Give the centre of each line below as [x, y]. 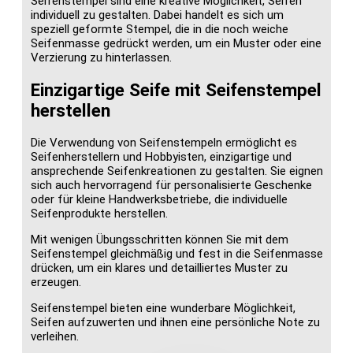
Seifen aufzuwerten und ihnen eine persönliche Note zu [175, 322]
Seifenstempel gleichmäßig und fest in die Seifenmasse [177, 253]
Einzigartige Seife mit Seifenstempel [176, 90]
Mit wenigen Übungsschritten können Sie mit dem [160, 239]
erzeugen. [56, 282]
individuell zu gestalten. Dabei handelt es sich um [157, 15]
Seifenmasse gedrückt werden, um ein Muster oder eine [176, 44]
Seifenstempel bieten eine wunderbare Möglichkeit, [163, 308]
